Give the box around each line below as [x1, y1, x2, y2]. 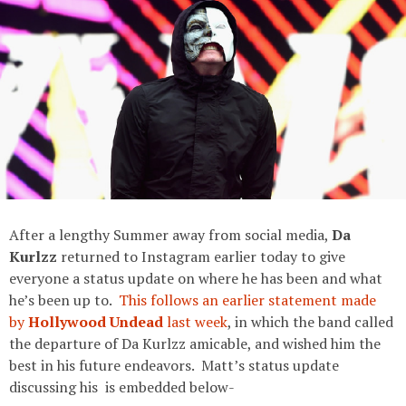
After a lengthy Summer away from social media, [9, 225, 332, 245]
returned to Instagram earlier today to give [57, 246, 345, 266]
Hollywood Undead [28, 312, 163, 332]
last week [163, 312, 227, 332]
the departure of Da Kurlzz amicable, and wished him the [9, 333, 381, 353]
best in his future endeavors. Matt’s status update [9, 355, 339, 375]
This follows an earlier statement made [119, 290, 376, 310]
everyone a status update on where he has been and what [9, 268, 382, 288]
